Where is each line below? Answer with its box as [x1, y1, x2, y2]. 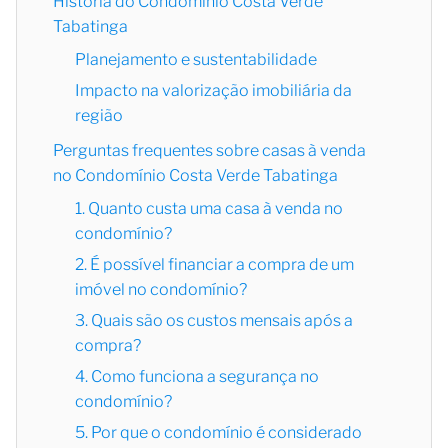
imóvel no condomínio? [75, 280, 247, 300]
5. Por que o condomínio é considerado [75, 423, 362, 443]
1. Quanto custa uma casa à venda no [75, 199, 343, 219]
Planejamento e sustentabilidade [75, 50, 317, 70]
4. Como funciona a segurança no [75, 367, 319, 387]
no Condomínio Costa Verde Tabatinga [53, 166, 338, 186]
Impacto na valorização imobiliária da [75, 81, 352, 101]
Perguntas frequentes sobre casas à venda [53, 141, 366, 161]
